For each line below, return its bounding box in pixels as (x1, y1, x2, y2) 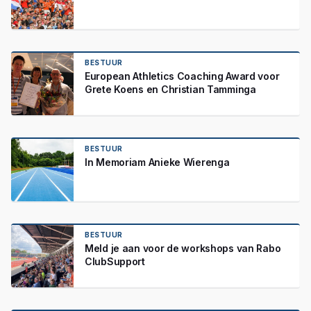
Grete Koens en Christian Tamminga (85, 83, 256, 95)
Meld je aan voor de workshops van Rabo (85, 242, 281, 254)
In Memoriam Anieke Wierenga (85, 156, 230, 168)
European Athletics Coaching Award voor (85, 70, 280, 82)
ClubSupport (85, 255, 145, 267)
